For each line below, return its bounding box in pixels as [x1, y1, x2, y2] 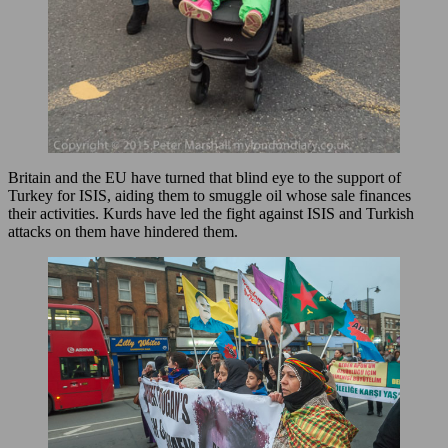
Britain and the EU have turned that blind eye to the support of [8, 169, 401, 186]
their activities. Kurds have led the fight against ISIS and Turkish [8, 205, 414, 222]
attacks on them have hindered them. [8, 223, 238, 240]
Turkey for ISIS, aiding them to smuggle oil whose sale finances [8, 187, 411, 204]
